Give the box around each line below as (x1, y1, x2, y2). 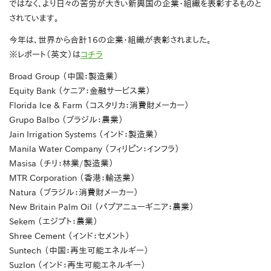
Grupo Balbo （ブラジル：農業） (9, 115, 123, 124)
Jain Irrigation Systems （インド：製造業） (9, 129, 158, 139)
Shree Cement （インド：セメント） (9, 231, 130, 240)
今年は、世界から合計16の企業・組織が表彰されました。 (9, 35, 211, 44)
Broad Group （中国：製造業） (9, 71, 119, 80)
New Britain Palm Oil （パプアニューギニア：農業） (9, 202, 194, 211)
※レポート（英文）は (9, 50, 80, 59)
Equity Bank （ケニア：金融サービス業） (9, 86, 151, 95)
